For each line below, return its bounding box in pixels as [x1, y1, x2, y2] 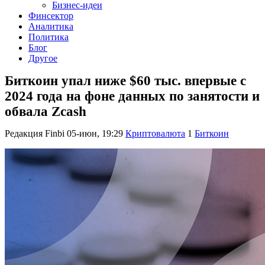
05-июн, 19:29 [67, 128, 123, 139]
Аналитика [28, 21, 73, 31]
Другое [28, 53, 57, 63]
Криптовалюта [125, 128, 185, 139]
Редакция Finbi [5, 128, 64, 139]
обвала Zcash [5, 104, 86, 119]
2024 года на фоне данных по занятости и [5, 89, 260, 104]
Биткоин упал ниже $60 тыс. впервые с [5, 73, 246, 88]
